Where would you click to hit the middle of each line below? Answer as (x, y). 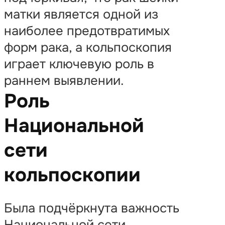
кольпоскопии (72, 175)
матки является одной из (81, 14)
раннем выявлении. (64, 80)
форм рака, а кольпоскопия (88, 47)
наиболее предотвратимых (87, 31)
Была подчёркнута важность (92, 208)
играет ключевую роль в (79, 64)
